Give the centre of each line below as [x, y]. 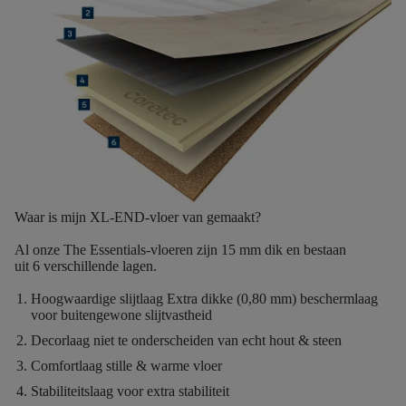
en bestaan [314, 249]
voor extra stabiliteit [173, 391]
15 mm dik [250, 249]
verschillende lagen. [98, 266]
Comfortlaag [67, 365]
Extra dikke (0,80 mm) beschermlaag [272, 298]
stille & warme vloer [162, 365]
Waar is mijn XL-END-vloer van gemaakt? [138, 217]
